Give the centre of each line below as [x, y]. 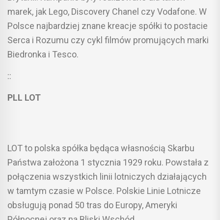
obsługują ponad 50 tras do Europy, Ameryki [92, 205]
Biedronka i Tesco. [43, 54]
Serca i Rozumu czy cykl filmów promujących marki [108, 40]
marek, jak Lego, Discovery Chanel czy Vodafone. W [107, 11]
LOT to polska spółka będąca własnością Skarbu [101, 148]
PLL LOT [24, 97]
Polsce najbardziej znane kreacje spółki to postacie [108, 26]
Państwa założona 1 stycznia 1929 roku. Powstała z [108, 162]
